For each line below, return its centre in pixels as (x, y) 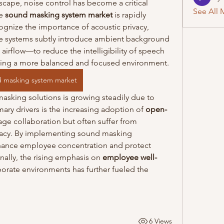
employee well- (130, 157)
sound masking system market (59, 14)
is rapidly (129, 14)
